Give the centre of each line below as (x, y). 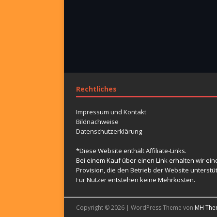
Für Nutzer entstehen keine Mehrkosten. (136, 179)
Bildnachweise (97, 121)
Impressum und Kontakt (111, 112)
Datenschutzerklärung (109, 131)
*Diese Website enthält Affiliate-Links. (131, 150)
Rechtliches (96, 89)
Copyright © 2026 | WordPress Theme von (135, 207)
